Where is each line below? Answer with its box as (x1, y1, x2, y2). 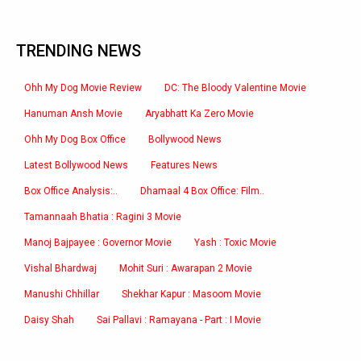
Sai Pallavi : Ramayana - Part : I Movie (97, 314, 261, 326)
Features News (151, 160, 218, 171)
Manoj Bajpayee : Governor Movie (24, 237, 172, 248)
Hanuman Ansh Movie (24, 108, 122, 119)
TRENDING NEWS (16, 41, 141, 60)
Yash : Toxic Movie (194, 237, 276, 248)
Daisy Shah (24, 314, 74, 326)
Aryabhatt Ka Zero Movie (145, 108, 254, 119)
